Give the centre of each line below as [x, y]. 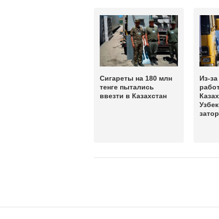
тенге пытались [127, 87]
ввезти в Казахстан [133, 96]
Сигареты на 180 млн [136, 78]
